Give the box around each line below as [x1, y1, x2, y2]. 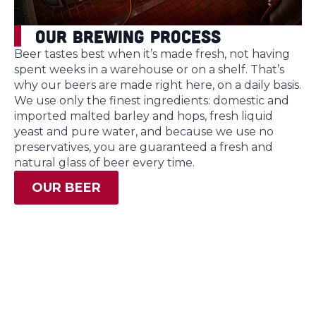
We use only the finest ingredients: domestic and [14, 94, 289, 108]
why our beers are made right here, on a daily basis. [14, 78, 301, 92]
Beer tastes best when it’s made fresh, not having [14, 47, 290, 61]
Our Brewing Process [35, 25, 221, 47]
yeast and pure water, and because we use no [14, 125, 274, 139]
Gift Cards [35, 275, 128, 297]
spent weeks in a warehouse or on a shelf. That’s [14, 63, 284, 77]
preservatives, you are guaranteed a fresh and [14, 140, 273, 154]
